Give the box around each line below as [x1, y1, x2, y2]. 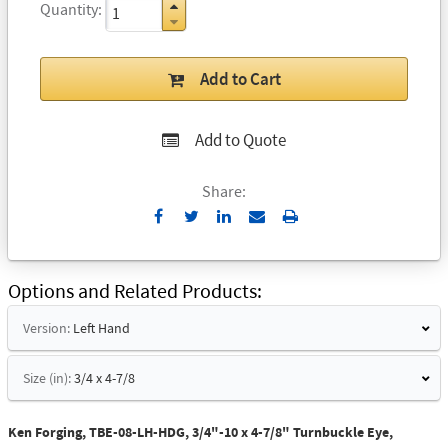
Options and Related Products [8, 278, 257, 304]
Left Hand [73, 319, 130, 338]
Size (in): [23, 369, 71, 388]
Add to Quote [195, 128, 286, 151]
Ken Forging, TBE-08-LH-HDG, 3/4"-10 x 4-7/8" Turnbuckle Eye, [8, 423, 393, 442]
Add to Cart [199, 67, 281, 90]
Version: [23, 319, 70, 338]
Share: [202, 180, 246, 201]
